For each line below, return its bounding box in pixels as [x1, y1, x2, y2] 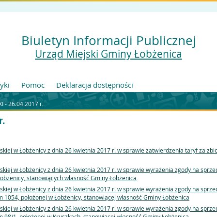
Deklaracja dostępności [56, 80, 133, 90]
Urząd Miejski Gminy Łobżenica [35, 47, 182, 61]
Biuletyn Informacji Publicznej [21, 31, 196, 49]
